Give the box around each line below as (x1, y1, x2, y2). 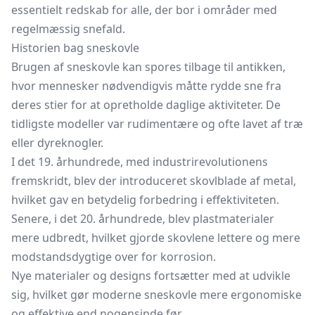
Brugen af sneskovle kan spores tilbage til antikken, (11, 59, 285, 75)
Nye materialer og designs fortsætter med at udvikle (11, 268, 290, 283)
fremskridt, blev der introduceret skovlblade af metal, (11, 173, 296, 188)
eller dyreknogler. (11, 135, 103, 150)
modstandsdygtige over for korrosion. (11, 249, 216, 264)
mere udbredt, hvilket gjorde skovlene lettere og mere (11, 230, 300, 245)
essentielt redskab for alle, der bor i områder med (11, 2, 277, 18)
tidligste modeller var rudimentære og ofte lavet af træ (11, 116, 303, 131)
